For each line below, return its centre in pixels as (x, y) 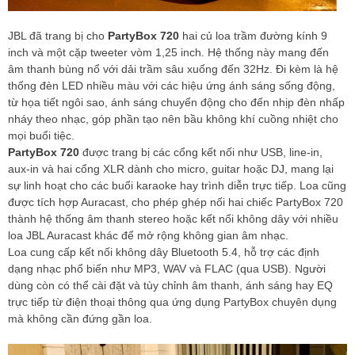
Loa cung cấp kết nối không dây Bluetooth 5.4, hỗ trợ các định (164, 252)
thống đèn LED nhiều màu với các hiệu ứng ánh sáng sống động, (172, 85)
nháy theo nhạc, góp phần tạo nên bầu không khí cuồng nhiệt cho (173, 118)
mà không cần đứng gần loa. (80, 318)
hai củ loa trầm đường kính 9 (253, 35)
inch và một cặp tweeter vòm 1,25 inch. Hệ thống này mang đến (168, 52)
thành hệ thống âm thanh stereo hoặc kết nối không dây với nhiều (173, 218)
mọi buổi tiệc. (41, 135)
